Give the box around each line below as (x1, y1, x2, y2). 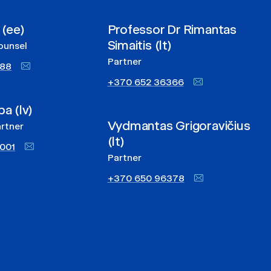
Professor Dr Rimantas (107, 22, 237, 37)
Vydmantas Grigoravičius (107, 118, 250, 133)
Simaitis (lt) (107, 38, 172, 53)
